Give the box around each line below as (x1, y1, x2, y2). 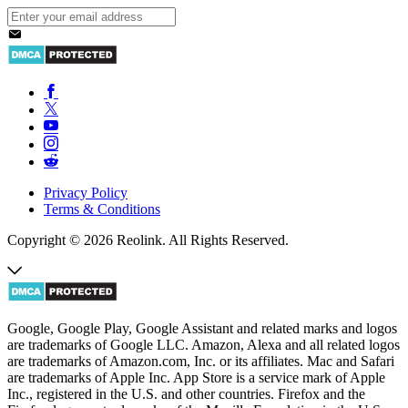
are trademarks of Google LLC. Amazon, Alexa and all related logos (7, 337, 400, 353)
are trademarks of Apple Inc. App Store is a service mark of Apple (7, 370, 385, 386)
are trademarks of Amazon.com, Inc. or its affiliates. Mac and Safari (7, 353, 394, 370)
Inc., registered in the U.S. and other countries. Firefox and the (7, 386, 365, 403)
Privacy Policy (44, 185, 127, 201)
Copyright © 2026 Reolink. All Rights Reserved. (7, 232, 289, 249)
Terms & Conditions (44, 201, 160, 218)
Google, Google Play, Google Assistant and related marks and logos (7, 321, 397, 337)
